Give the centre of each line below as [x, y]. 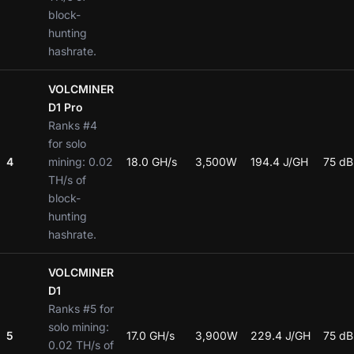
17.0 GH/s [151, 335]
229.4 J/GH [281, 335]
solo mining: [79, 326]
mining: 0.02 [81, 161]
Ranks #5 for [81, 308]
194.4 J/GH [279, 161]
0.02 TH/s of [81, 345]
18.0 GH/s [152, 161]
